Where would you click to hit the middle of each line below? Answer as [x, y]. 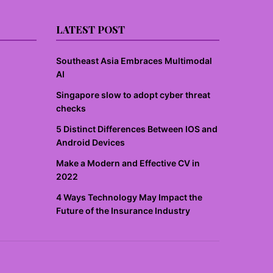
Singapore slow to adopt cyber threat [133, 95]
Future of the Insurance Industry [123, 211]
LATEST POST [90, 30]
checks [71, 108]
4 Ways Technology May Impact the [129, 197]
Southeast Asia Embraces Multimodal [134, 61]
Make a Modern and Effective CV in [128, 163]
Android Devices [90, 142]
